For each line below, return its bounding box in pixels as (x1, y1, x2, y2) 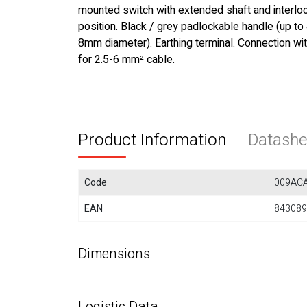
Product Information (78, 128, 226, 152)
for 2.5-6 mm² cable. (78, 51, 175, 68)
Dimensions (78, 244, 150, 264)
